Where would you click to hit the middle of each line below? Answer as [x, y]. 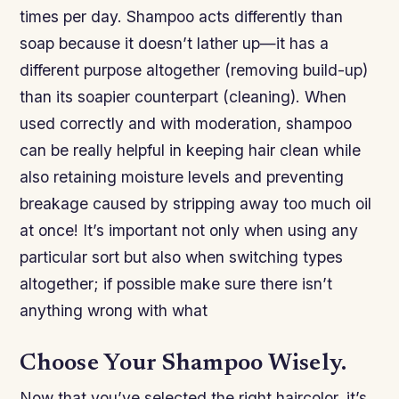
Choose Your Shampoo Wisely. [183, 364]
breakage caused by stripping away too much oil [196, 204]
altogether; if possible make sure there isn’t [176, 284]
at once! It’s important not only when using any [189, 231]
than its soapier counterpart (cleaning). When [183, 97]
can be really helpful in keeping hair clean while [191, 151]
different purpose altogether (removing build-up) [194, 70]
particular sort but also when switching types [182, 257]
